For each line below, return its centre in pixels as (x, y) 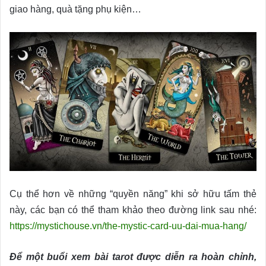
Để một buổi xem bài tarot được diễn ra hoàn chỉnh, (133, 257)
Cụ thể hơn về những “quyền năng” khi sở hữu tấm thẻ (133, 194)
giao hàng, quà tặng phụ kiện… (75, 9)
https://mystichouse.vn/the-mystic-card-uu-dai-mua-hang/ (128, 226)
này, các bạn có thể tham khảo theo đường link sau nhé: (133, 210)
